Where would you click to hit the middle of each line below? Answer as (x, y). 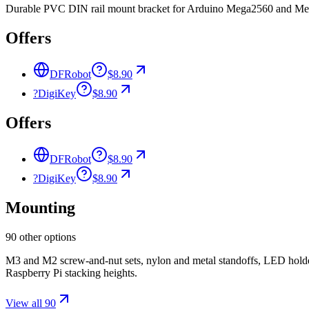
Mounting (40, 207)
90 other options (41, 237)
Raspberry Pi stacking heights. (71, 272)
